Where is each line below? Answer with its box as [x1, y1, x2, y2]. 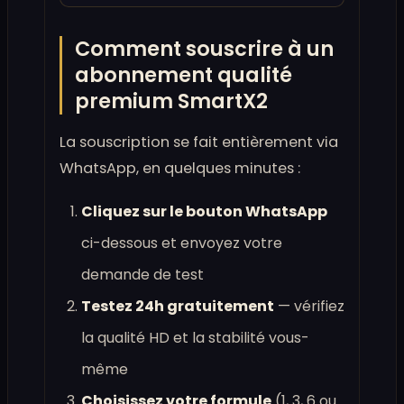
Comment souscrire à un [75, 34, 334, 64]
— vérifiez [274, 296, 344, 317]
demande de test [81, 264, 204, 286]
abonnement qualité [75, 60, 292, 90]
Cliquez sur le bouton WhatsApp [81, 201, 327, 223]
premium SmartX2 [75, 87, 268, 116]
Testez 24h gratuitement [81, 296, 274, 317]
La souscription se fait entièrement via [60, 132, 338, 153]
